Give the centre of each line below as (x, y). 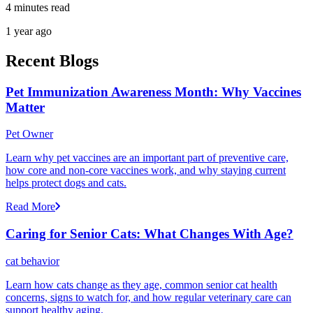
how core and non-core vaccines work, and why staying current (146, 170)
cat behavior (32, 261)
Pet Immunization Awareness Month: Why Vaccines (153, 92)
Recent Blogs (52, 60)
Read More (30, 207)
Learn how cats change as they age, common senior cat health (141, 284)
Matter (25, 107)
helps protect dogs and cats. (66, 183)
